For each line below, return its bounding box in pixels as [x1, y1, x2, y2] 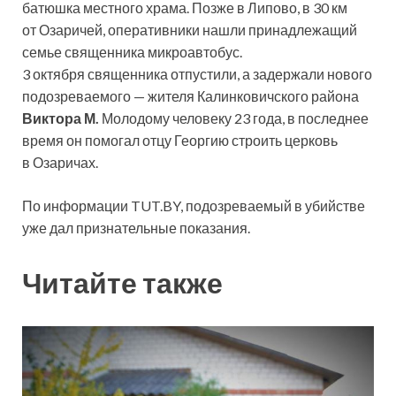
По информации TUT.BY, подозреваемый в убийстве [22, 197, 365, 215]
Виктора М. [22, 110, 99, 127]
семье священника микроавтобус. [22, 43, 242, 61]
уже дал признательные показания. [22, 219, 250, 237]
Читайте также [22, 265, 223, 301]
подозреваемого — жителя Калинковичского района [22, 88, 359, 105]
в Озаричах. [22, 154, 98, 171]
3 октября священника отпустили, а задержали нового [22, 65, 372, 83]
